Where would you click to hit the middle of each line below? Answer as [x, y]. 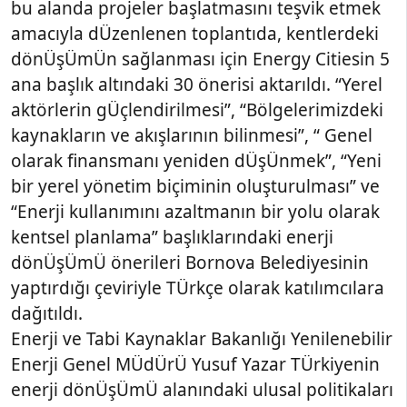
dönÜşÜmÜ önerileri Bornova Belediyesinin [190, 263]
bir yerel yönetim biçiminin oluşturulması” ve [195, 186]
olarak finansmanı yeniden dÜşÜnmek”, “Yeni [196, 161]
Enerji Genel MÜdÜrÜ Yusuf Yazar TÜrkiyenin [195, 364]
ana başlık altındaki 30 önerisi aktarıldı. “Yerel [197, 84]
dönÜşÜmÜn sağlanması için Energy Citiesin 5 [200, 59]
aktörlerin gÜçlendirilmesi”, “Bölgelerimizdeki [197, 110]
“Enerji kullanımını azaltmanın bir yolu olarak [195, 212]
